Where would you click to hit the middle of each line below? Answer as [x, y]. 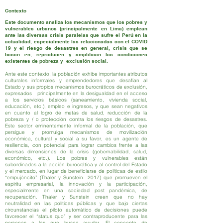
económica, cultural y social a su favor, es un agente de [76, 139]
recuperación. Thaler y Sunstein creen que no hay [76, 197]
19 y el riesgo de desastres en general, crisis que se [76, 48]
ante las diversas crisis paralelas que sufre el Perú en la [76, 35]
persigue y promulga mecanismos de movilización [76, 132]
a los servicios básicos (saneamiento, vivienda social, [76, 100]
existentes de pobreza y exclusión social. [56, 61]
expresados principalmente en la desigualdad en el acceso [76, 93]
